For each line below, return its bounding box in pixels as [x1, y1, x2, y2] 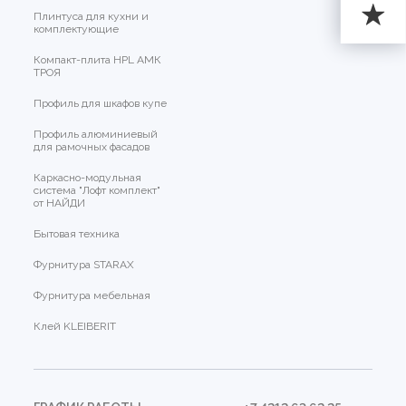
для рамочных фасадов [34, 140, 150, 154]
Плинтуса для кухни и [34, 10, 150, 24]
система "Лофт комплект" [34, 184, 161, 198]
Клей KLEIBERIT [34, 320, 117, 333]
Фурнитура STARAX [34, 258, 135, 272]
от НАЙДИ [34, 197, 86, 210]
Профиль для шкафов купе [34, 97, 168, 111]
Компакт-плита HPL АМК [34, 53, 162, 67]
